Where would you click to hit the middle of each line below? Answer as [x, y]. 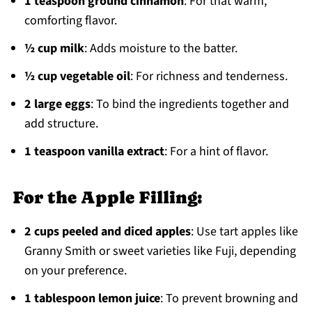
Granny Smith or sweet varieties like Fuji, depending [160, 251]
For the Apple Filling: [107, 198]
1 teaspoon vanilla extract [94, 152]
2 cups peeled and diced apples [107, 232]
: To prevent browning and [229, 299]
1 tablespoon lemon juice [92, 299]
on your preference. [75, 271]
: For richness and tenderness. [209, 77]
